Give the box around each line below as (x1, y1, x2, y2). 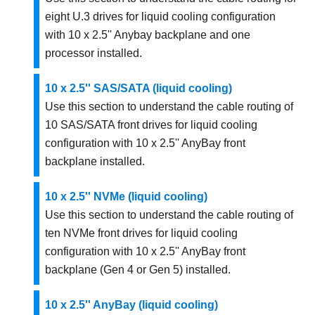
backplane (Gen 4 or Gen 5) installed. (45, 263, 231, 276)
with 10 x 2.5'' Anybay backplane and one (45, 28, 250, 41)
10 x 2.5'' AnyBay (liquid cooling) (45, 298, 218, 311)
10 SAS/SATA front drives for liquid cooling (45, 118, 257, 131)
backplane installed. (45, 155, 145, 167)
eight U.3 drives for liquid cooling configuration (45, 10, 276, 22)
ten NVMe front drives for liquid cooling (45, 226, 238, 239)
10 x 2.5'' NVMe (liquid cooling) (45, 190, 207, 202)
